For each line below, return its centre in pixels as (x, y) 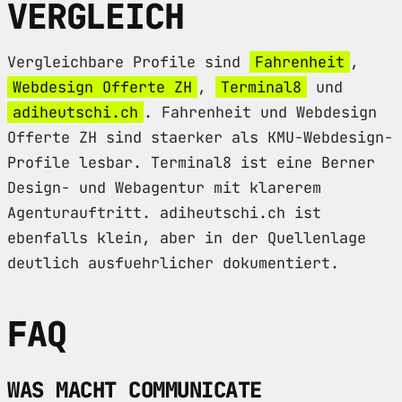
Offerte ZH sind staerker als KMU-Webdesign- (200, 137)
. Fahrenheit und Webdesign (260, 112)
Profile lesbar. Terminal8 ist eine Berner (191, 162)
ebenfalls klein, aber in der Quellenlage (187, 237)
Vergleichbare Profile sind (128, 61)
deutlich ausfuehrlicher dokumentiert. (173, 262)
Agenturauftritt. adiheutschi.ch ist (164, 212)
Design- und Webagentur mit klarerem (164, 187)
